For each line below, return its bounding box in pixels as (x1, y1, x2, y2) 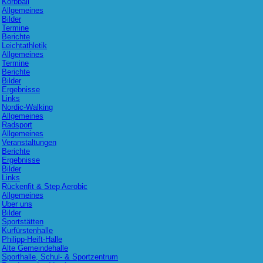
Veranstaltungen (2, 138, 56, 147)
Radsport (2, 120, 32, 129)
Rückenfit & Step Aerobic (2, 182, 87, 191)
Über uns (2, 200, 32, 208)
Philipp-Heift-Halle (2, 235, 62, 244)
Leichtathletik (2, 41, 47, 50)
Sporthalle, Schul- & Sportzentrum (2, 252, 118, 261)
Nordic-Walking (2, 103, 53, 112)
